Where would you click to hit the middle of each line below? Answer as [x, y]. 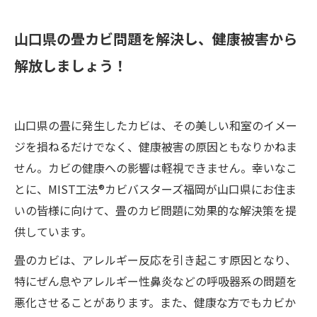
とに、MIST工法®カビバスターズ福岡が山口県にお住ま [155, 189]
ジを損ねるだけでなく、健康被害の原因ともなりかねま [156, 146]
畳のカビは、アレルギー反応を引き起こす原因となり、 [155, 259]
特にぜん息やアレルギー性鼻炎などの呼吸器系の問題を [156, 281]
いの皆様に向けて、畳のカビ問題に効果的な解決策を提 [155, 210]
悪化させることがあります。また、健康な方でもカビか [155, 302]
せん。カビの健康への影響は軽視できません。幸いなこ [156, 167]
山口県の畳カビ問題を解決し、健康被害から [156, 38]
